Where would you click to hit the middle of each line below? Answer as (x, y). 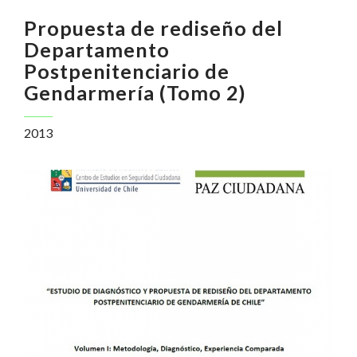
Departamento (97, 50)
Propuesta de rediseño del (153, 28)
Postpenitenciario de (127, 71)
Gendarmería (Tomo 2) (135, 93)
